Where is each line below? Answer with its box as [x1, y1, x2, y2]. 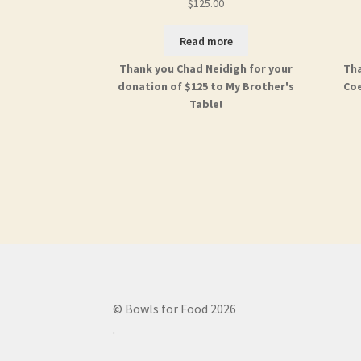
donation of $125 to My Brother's [118, 78, 295, 93]
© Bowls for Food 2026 [113, 301, 237, 317]
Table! [189, 96, 223, 111]
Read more [179, 33, 233, 48]
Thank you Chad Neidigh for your [119, 60, 293, 76]
